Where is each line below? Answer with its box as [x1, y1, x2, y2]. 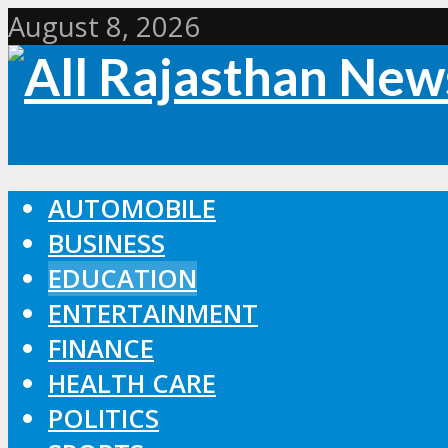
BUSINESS [48, 225, 165, 261]
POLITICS [48, 400, 159, 436]
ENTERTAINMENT [48, 295, 258, 331]
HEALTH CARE [48, 365, 216, 401]
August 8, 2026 [8, 8, 200, 45]
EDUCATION [48, 260, 197, 296]
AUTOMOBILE [48, 190, 216, 226]
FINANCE [48, 330, 154, 366]
